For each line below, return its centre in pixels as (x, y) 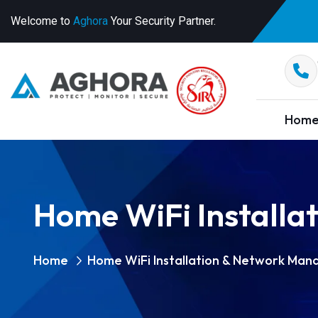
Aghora (91, 21)
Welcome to (42, 21)
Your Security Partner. (162, 21)
